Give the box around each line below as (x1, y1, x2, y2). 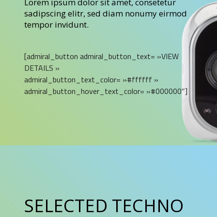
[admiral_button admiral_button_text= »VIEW (24, 50, 179, 62)
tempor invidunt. (24, 18, 89, 30)
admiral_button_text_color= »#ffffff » (24, 73, 158, 85)
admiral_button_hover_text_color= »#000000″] (24, 85, 187, 97)
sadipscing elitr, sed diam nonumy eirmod (24, 7, 187, 19)
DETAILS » (24, 62, 60, 74)
